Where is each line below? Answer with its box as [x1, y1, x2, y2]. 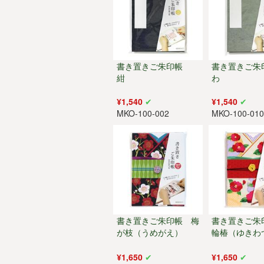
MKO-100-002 [116, 107, 169, 120]
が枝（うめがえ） [116, 226, 183, 238]
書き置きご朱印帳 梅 [116, 214, 199, 226]
